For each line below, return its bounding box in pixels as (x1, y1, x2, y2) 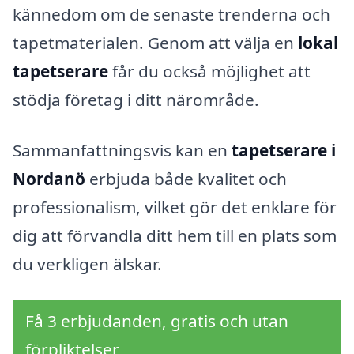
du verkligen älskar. (13, 253, 162, 276)
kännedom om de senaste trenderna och (13, 3, 330, 26)
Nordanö (13, 168, 85, 190)
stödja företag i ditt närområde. (13, 88, 259, 111)
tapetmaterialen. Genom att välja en (13, 32, 298, 55)
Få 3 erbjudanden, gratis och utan (25, 309, 288, 332)
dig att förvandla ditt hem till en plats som (13, 224, 337, 247)
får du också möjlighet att (108, 60, 311, 83)
